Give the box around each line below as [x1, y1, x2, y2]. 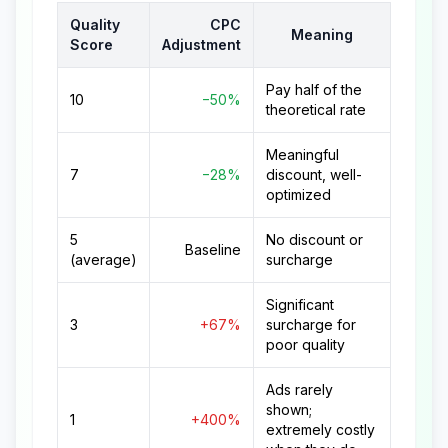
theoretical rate [266, 101, 366, 118]
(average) [70, 251, 137, 268]
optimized [266, 186, 331, 203]
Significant [266, 296, 334, 313]
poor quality [266, 336, 345, 353]
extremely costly [266, 421, 375, 438]
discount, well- [266, 166, 362, 183]
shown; [266, 401, 312, 418]
